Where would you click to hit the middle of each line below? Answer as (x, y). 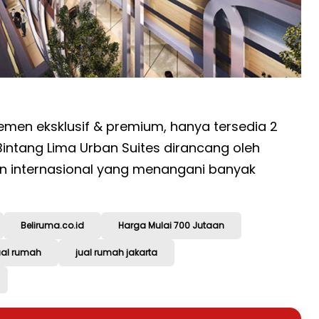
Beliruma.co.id (52, 226)
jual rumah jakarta (116, 253)
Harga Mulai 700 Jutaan (171, 226)
